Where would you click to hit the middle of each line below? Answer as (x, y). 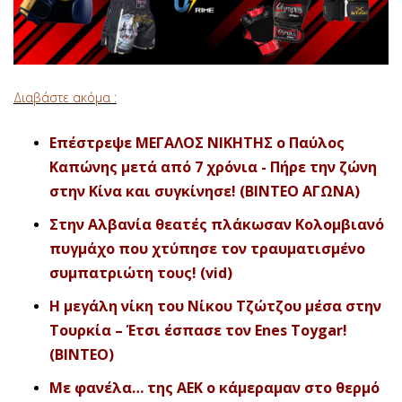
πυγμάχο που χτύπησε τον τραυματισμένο (207, 249)
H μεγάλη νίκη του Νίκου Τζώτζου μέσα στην (215, 306)
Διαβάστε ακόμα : (65, 98)
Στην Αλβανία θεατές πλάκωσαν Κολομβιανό (217, 225)
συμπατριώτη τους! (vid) (141, 273)
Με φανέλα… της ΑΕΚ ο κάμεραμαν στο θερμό (214, 388)
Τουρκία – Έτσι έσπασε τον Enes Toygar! (198, 331)
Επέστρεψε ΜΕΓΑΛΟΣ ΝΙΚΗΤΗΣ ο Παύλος (197, 143)
